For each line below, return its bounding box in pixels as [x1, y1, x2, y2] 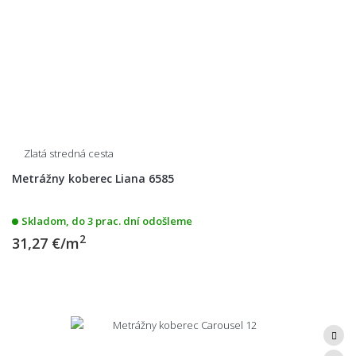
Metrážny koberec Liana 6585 [12, 170, 174, 186]
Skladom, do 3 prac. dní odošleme [21, 213, 192, 228]
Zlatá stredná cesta [24, 145, 114, 161]
